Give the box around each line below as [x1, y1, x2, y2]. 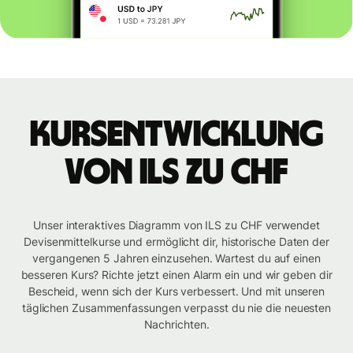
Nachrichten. [143, 318, 210, 332]
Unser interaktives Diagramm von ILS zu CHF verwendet [33, 218, 320, 232]
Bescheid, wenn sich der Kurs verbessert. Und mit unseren [28, 284, 325, 299]
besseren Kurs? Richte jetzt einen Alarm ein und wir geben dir [20, 268, 333, 282]
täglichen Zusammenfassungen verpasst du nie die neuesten [21, 301, 332, 315]
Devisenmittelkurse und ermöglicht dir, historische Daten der [24, 235, 329, 249]
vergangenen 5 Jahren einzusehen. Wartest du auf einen [32, 251, 321, 266]
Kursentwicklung [29, 117, 324, 154]
